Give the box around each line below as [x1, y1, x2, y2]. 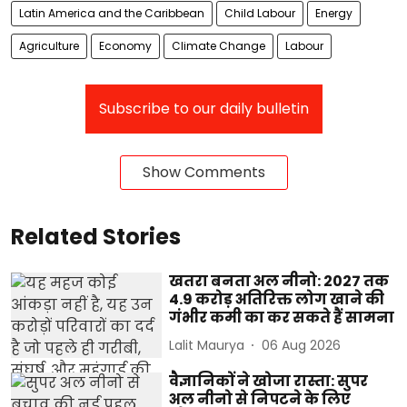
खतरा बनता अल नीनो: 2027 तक [169, 271, 390, 293]
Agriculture [19, 38, 79, 55]
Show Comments [142, 162, 265, 184]
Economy [99, 38, 152, 55]
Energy [315, 5, 352, 22]
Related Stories [11, 222, 181, 253]
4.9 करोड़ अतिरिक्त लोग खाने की [169, 289, 385, 311]
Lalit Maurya [169, 335, 245, 354]
